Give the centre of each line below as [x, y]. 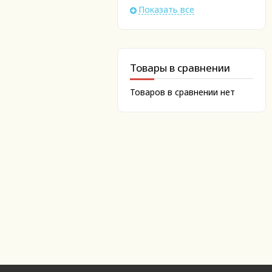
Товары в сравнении [180, 68]
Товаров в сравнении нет [182, 92]
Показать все [166, 9]
